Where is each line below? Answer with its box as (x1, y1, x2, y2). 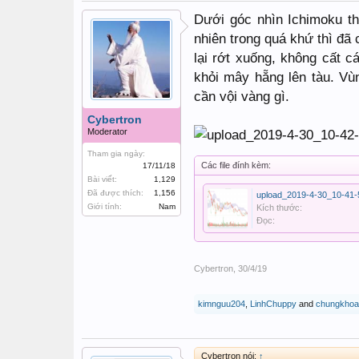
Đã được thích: (87, 188, 143, 197)
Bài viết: (87, 175, 117, 184)
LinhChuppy (250, 299, 296, 309)
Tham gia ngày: (87, 149, 145, 158)
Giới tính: (87, 202, 122, 211)
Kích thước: (256, 203, 302, 212)
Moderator (87, 127, 127, 136)
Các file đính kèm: (201, 160, 271, 170)
